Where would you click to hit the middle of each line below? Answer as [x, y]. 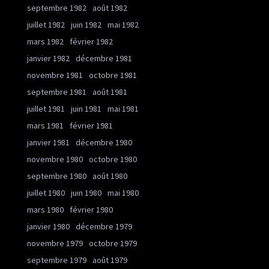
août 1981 [110, 92]
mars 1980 [45, 210]
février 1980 [91, 210]
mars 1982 [45, 41]
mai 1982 [123, 25]
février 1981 [91, 125]
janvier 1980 [48, 226]
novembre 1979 [55, 243]
